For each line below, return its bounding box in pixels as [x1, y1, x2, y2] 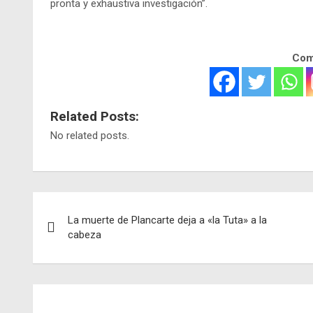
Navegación [32, 191, 150, 219]
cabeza [68, 228, 101, 241]
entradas [32, 249, 119, 276]
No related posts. [50, 129, 129, 142]
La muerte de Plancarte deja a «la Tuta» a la [68, 213, 267, 226]
